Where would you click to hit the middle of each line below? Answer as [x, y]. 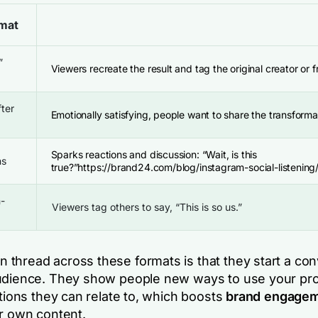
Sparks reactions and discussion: [126, 154]
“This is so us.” [208, 207]
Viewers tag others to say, [113, 207]
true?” [64, 167]
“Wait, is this [230, 154]
